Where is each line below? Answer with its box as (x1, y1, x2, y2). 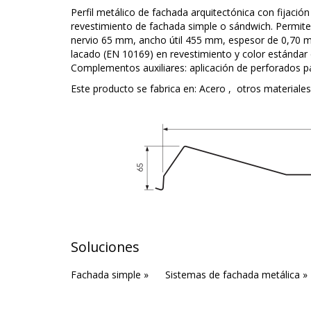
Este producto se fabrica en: (71, 82, 199, 95)
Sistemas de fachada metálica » (165, 268, 308, 281)
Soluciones (71, 237, 140, 256)
